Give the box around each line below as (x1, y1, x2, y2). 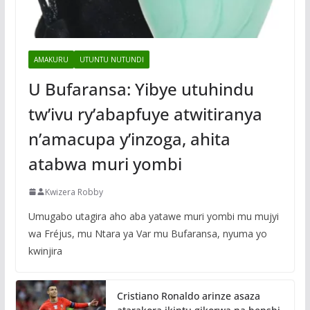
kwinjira (28, 244, 62, 257)
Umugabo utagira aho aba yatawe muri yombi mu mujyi (28, 209, 279, 223)
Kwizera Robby (44, 185, 103, 198)
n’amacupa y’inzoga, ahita (28, 127, 230, 150)
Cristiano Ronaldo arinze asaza (116, 289, 260, 302)
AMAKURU (33, 54, 69, 64)
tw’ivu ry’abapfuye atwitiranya (28, 102, 262, 125)
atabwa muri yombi (28, 152, 182, 175)
